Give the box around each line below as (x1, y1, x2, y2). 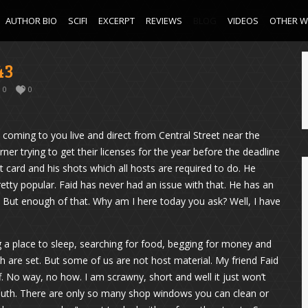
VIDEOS (228, 14, 258, 27)
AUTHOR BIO (5, 14, 57, 27)
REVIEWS (146, 14, 182, 27)
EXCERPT (98, 14, 135, 27)
